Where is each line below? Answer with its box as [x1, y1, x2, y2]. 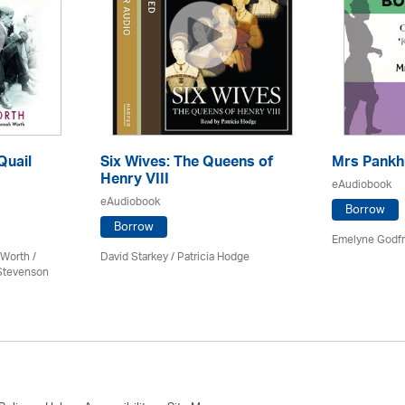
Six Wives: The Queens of [100, 149, 273, 178]
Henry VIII [100, 166, 169, 195]
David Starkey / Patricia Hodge [100, 245, 250, 269]
